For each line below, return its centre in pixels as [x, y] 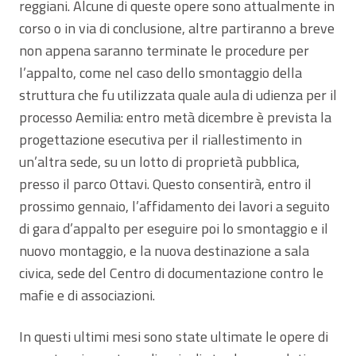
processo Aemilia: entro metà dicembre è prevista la [175, 117]
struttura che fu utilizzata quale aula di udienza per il [178, 95]
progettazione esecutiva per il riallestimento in [161, 139]
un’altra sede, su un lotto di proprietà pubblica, [159, 161]
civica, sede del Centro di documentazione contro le [171, 273]
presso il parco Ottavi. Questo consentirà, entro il [165, 184]
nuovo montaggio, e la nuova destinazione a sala [164, 250]
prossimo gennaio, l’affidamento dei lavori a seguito [174, 206]
